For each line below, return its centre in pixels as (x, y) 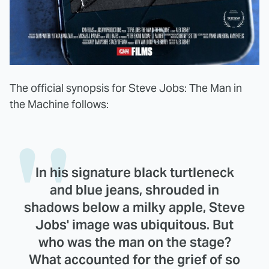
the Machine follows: (59, 104)
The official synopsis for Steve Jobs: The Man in (126, 88)
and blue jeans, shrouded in (134, 190)
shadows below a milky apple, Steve (134, 207)
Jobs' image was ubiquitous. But (134, 225)
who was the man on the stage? (134, 242)
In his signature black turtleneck (134, 173)
